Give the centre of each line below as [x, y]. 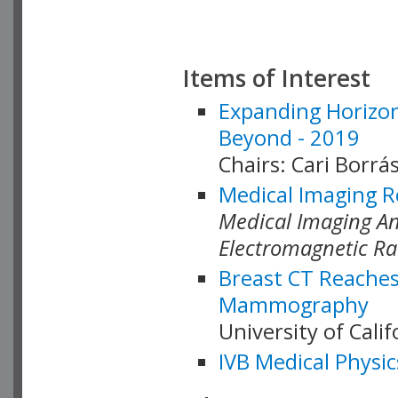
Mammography [294, 305]
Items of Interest [277, 79]
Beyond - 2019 [289, 138]
